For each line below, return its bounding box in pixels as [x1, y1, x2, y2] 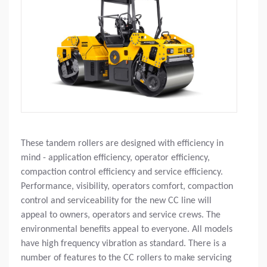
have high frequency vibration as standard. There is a [21, 238, 226, 249]
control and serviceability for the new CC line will [21, 195, 212, 206]
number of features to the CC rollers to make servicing [21, 253, 232, 263]
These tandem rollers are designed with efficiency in [21, 138, 223, 148]
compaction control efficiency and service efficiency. [21, 167, 223, 177]
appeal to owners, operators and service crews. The [21, 210, 221, 220]
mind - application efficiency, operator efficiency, [21, 153, 210, 163]
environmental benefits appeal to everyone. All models [21, 224, 232, 234]
